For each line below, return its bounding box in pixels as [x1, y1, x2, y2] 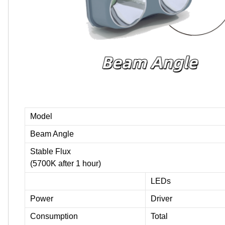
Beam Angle [30, 129, 74, 138]
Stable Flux [30, 147, 71, 156]
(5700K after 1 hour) [30, 159, 101, 168]
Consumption [30, 211, 78, 220]
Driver [151, 194, 172, 203]
